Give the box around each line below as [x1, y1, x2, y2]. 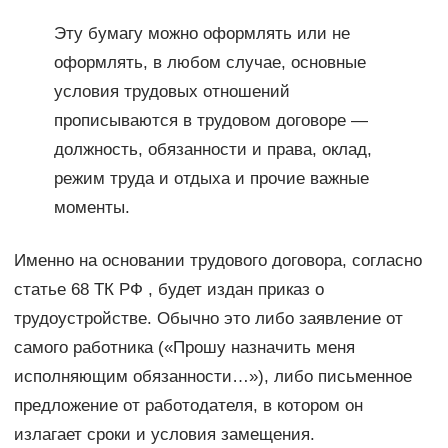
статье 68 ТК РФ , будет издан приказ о [13, 280, 324, 300]
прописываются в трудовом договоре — [53, 111, 368, 131]
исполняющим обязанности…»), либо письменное [13, 367, 412, 387]
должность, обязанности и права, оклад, [53, 140, 372, 160]
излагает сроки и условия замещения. [13, 425, 315, 445]
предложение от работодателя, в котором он [13, 396, 363, 416]
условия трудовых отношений [53, 82, 290, 102]
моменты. [53, 198, 130, 218]
